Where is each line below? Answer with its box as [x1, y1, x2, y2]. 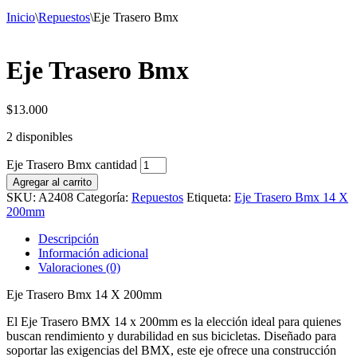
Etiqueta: [186, 190, 234, 204]
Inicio [6, 10, 35, 24]
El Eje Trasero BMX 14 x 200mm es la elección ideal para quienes [6, 314, 341, 328]
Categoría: [76, 190, 131, 204]
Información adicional [38, 245, 148, 260]
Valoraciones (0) [38, 260, 120, 274]
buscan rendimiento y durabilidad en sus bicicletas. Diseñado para [6, 328, 336, 343]
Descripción [38, 231, 99, 245]
